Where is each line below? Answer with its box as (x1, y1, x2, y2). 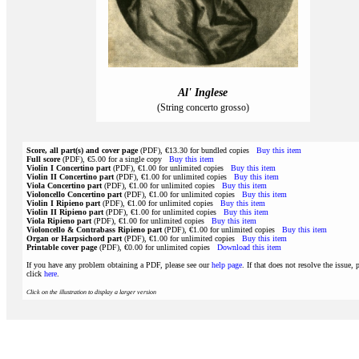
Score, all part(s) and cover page (26, 146, 138, 155)
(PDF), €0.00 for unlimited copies (97, 243, 217, 252)
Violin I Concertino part (26, 163, 111, 172)
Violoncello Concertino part (26, 190, 122, 199)
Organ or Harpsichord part (26, 234, 122, 243)
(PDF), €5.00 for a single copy (60, 155, 169, 163)
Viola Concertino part (26, 181, 102, 190)
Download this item (217, 243, 281, 252)
